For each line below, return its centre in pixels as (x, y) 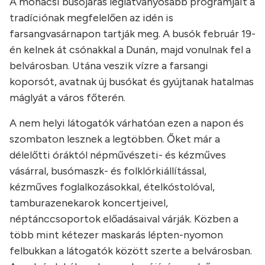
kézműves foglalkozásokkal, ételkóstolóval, (112, 187)
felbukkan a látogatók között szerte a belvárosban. (131, 251)
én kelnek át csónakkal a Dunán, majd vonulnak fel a (130, 50)
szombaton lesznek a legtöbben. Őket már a (115, 139)
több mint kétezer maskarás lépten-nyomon (116, 235)
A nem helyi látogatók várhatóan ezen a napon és (127, 123)
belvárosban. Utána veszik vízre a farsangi (109, 66)
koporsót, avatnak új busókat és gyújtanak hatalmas (132, 82)
